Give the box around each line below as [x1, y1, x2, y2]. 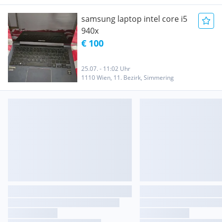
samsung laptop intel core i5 [81, 13, 187, 24]
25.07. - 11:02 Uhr [81, 64, 130, 73]
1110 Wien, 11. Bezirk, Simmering [81, 73, 174, 82]
